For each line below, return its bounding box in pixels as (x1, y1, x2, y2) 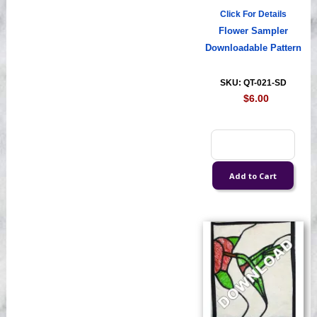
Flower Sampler (218, 26, 288, 37)
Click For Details (219, 9, 287, 20)
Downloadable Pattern (204, 43, 301, 54)
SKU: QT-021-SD (219, 78, 287, 88)
